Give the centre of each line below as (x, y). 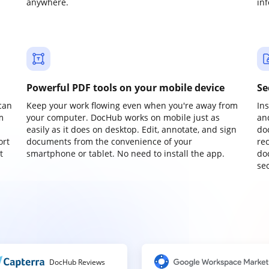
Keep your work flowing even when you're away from (132, 105)
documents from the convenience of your (109, 141)
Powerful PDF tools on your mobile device (125, 88)
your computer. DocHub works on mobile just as (123, 117)
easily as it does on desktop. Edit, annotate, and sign (131, 129)
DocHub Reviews (77, 262)
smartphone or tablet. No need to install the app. (125, 153)
